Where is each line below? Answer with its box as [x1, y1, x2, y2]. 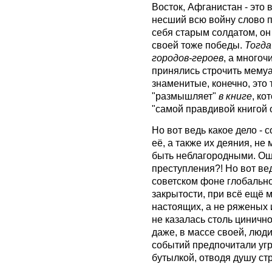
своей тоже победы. [152, 39, 245, 51]
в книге [219, 90, 252, 102]
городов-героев [152, 52, 223, 64]
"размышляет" [152, 90, 219, 102]
